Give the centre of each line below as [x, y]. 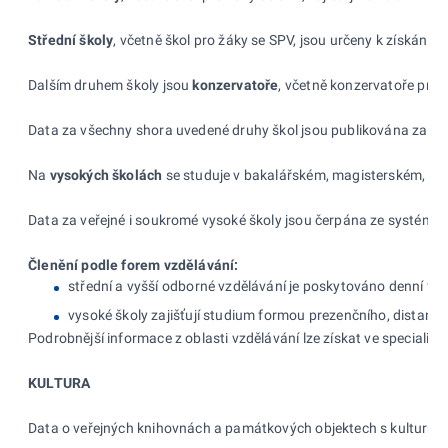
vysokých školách [106, 174]
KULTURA [59, 382]
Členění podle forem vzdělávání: [133, 264]
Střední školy [71, 39]
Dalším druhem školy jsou [109, 84]
